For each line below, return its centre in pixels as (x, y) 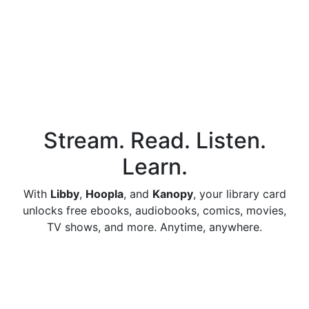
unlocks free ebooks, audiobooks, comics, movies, (154, 210)
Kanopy (172, 194)
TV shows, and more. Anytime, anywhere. (154, 227)
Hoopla (104, 194)
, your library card (239, 194)
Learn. (154, 167)
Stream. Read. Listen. (154, 140)
